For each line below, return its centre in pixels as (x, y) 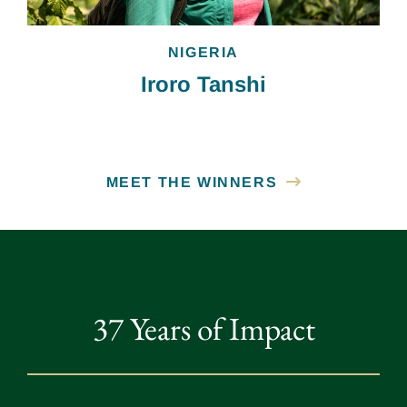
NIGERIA (203, 53)
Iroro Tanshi (203, 84)
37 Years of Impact (203, 329)
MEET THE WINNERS (192, 183)
